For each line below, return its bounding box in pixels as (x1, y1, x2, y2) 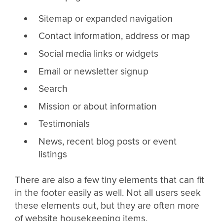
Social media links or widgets (38, 47, 158, 60)
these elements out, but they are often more (15, 199, 199, 212)
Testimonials (38, 118, 90, 130)
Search (38, 83, 68, 95)
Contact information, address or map (38, 30, 190, 42)
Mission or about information (38, 100, 157, 112)
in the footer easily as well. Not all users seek (15, 186, 201, 199)
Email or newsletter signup (38, 65, 148, 77)
